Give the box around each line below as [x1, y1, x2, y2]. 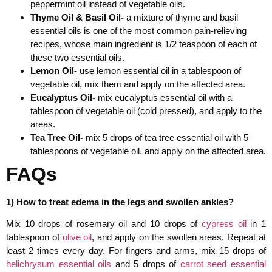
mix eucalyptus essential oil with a [95, 92, 232, 103]
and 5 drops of [111, 258, 180, 269]
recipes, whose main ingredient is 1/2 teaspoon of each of [30, 38, 257, 49]
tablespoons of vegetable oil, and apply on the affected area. [30, 145, 266, 156]
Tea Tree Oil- [30, 132, 83, 143]
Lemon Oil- [30, 65, 77, 76]
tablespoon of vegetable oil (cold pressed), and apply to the [30, 105, 262, 116]
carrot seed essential [180, 258, 267, 269]
